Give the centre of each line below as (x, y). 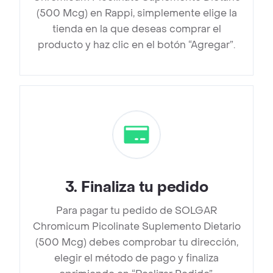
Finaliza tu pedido (144, 188)
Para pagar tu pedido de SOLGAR (136, 211)
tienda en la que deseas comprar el (136, 29)
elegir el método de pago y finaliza (136, 258)
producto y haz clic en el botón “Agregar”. (136, 45)
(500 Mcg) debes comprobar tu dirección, (136, 243)
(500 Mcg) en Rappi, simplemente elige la (136, 13)
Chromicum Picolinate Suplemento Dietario (136, 227)
